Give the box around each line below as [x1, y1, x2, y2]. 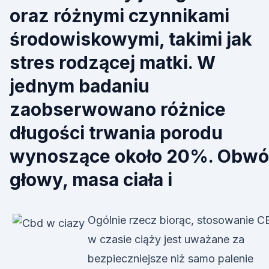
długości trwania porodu [10, 122, 223, 144]
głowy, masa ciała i [10, 169, 172, 190]
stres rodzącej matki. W [10, 52, 216, 73]
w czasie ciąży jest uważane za [88, 233, 244, 246]
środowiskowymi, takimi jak [10, 28, 252, 50]
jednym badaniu [10, 75, 150, 97]
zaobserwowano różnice [10, 98, 226, 120]
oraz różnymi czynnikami [10, 5, 229, 26]
